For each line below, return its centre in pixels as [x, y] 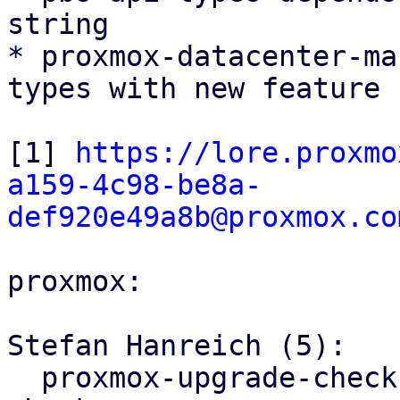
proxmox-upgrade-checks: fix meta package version [24, 378]
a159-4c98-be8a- [134, 185]
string [58, 24]
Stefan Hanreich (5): [177, 346]
